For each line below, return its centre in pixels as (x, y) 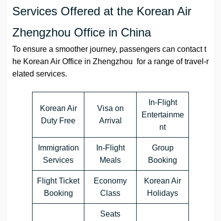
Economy (110, 181)
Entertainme (163, 115)
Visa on (110, 109)
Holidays (163, 193)
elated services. (40, 74)
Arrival (110, 121)
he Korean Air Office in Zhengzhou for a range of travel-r (110, 62)
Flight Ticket (58, 181)
